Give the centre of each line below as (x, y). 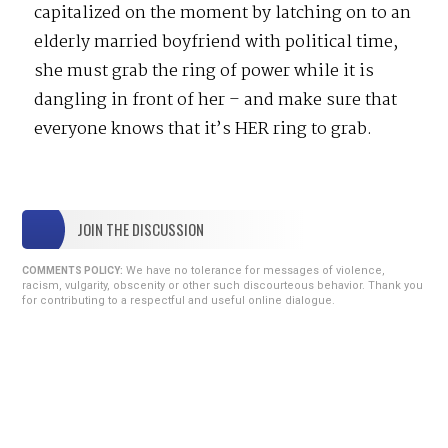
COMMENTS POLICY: (73, 271)
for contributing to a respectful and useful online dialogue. (179, 301)
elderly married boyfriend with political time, (216, 42)
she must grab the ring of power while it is (204, 71)
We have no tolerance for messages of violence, (254, 271)
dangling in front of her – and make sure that (216, 100)
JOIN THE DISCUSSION (141, 229)
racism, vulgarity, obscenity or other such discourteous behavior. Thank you (223, 286)
